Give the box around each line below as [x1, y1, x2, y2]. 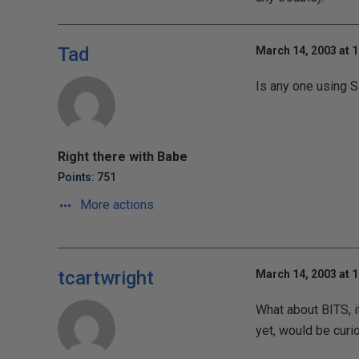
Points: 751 [58, 171, 116, 184]
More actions [77, 197, 154, 212]
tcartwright [58, 267, 154, 289]
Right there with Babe [58, 149, 188, 164]
